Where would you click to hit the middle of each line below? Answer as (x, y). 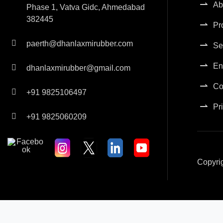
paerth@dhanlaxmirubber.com (80, 44)
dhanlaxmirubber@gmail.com (78, 68)
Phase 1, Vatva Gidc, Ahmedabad (86, 7)
